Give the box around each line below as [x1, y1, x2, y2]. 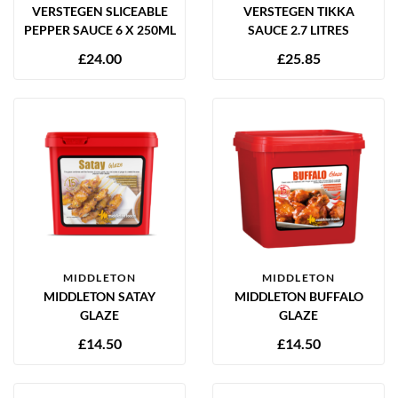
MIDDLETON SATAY [44, 288, 155, 304]
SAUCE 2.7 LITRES [248, 21, 349, 37]
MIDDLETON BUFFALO [234, 288, 363, 304]
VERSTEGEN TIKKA [243, 3, 354, 19]
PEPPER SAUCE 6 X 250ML [23, 21, 176, 37]
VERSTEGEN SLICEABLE [31, 3, 168, 19]
